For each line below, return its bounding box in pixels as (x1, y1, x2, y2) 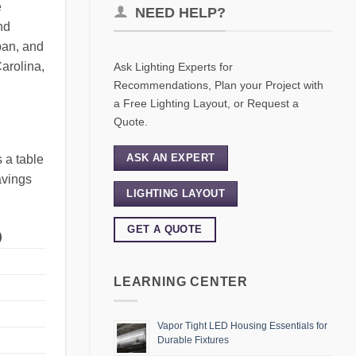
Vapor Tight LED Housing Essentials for (157, 320, 327, 332)
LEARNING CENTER (114, 274, 248, 288)
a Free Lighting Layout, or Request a (114, 96, 299, 110)
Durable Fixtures (157, 335, 229, 346)
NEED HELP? (135, 5, 226, 21)
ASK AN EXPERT (126, 152, 215, 164)
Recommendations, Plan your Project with (114, 78, 323, 91)
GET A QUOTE (127, 222, 203, 235)
